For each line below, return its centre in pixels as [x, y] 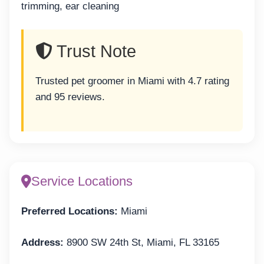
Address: [42, 242]
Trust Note [94, 51]
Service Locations [82, 181]
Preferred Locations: [70, 212]
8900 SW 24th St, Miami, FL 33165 [141, 242]
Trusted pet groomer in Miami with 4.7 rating [132, 81]
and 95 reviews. [70, 97]
